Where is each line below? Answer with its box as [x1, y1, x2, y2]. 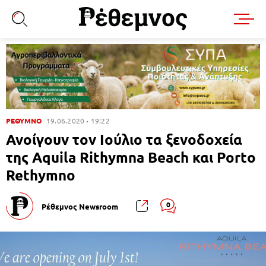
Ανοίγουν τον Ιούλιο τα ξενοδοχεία [6, 130, 242, 149]
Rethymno [6, 166, 75, 185]
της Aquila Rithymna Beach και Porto [6, 148, 256, 167]
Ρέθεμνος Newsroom [42, 201, 118, 211]
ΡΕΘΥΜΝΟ [6, 116, 42, 126]
